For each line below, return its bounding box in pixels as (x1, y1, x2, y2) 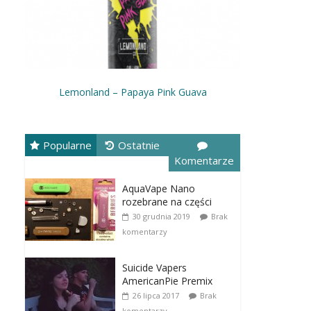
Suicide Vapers (122, 260, 187, 274)
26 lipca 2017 (133, 289, 179, 301)
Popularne (43, 137, 92, 152)
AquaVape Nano (122, 181, 195, 195)
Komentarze (174, 153, 235, 167)
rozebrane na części (122, 194, 212, 208)
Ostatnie (117, 137, 160, 152)
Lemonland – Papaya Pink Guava (58, 85, 207, 99)
